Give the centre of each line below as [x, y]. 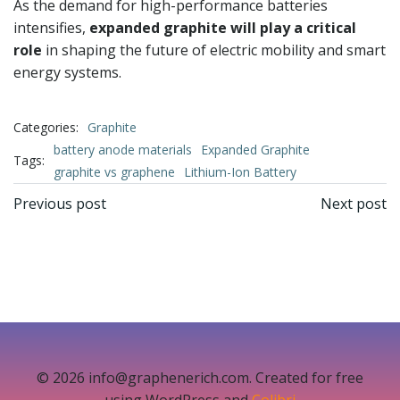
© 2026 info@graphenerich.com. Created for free [200, 378]
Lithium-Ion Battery [240, 172]
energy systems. [67, 72]
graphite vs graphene [114, 172]
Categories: [46, 127]
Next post [354, 204]
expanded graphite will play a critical [223, 28]
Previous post [60, 204]
